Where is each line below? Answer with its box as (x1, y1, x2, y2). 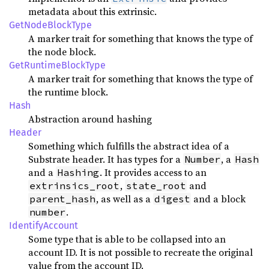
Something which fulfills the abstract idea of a (28, 139, 229, 153)
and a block (191, 192, 246, 205)
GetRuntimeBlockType (9, 59, 106, 71)
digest (154, 193, 190, 205)
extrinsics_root (29, 180, 119, 192)
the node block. (28, 45, 96, 58)
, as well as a (96, 192, 154, 205)
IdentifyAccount (9, 220, 78, 231)
